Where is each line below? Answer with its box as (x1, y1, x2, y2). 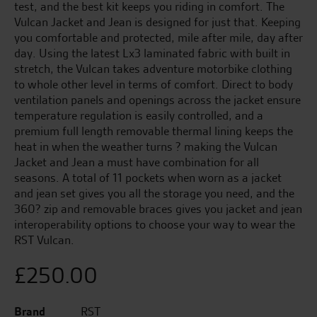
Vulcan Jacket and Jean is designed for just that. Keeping (14, 14, 301, 30)
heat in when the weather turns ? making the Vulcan (14, 139, 277, 154)
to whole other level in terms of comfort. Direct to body (14, 76, 293, 92)
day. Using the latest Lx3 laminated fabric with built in (14, 45, 290, 61)
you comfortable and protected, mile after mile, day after (14, 30, 303, 45)
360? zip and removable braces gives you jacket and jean (14, 201, 302, 217)
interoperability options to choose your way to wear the (14, 217, 295, 232)
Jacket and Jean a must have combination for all (14, 154, 259, 170)
